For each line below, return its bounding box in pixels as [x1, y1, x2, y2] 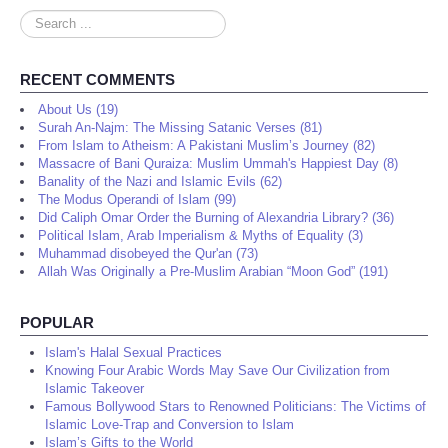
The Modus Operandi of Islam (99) [38, 192, 236, 208]
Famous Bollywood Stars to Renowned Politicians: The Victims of [45, 399, 426, 415]
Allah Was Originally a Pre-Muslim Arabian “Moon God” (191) [38, 264, 388, 280]
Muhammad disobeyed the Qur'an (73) [38, 246, 258, 262]
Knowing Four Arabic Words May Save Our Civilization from [45, 363, 390, 379]
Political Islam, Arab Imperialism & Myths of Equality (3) [38, 228, 363, 244]
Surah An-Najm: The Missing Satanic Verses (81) [38, 120, 322, 136]
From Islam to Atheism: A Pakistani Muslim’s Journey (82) [38, 138, 375, 154]
